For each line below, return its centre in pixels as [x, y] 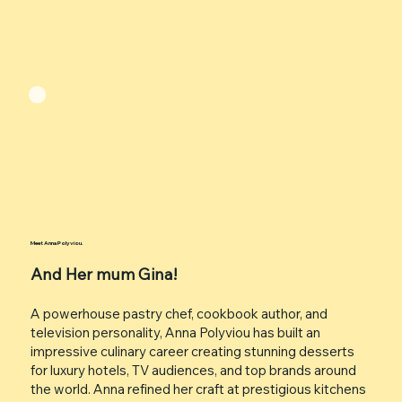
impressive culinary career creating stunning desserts [192, 352]
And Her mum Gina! [103, 275]
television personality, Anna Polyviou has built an [175, 333]
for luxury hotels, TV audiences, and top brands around [193, 371]
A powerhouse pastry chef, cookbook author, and [179, 314]
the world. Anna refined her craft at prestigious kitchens [198, 389]
